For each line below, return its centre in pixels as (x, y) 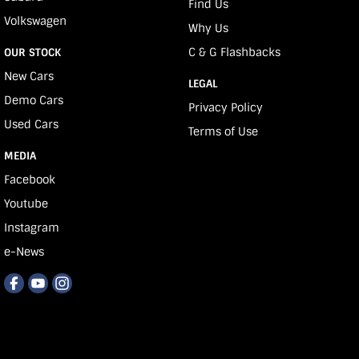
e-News (24, 251)
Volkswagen (35, 20)
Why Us (208, 28)
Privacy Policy (225, 107)
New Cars (29, 76)
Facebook (30, 179)
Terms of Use (223, 131)
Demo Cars (34, 100)
